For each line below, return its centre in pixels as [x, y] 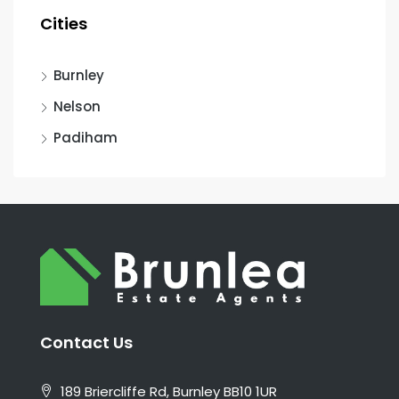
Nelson [77, 106]
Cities [64, 23]
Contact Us [86, 343]
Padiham [85, 137]
